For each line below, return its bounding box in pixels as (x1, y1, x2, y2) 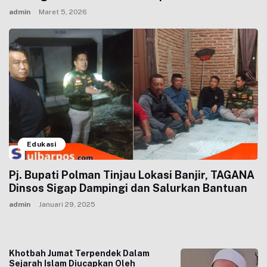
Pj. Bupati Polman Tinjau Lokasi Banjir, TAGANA (9, 169, 254, 181)
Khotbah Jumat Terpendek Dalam (9, 249, 150, 258)
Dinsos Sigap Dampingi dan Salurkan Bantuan (9, 182, 247, 194)
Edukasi (27, 140, 57, 148)
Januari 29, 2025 (39, 200, 95, 209)
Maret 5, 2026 (39, 8, 87, 16)
